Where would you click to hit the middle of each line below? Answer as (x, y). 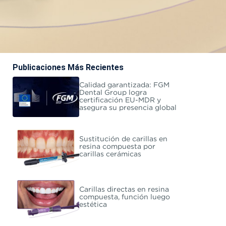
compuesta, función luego (124, 197)
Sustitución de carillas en (123, 139)
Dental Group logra (113, 93)
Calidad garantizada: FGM (124, 85)
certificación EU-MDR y (120, 100)
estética (93, 205)
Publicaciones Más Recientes (68, 67)
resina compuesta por (117, 147)
